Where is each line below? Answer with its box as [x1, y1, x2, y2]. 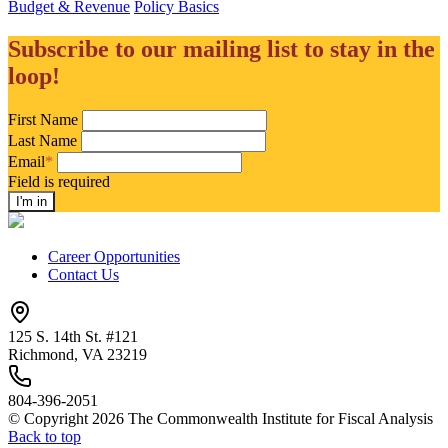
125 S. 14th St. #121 [8, 327, 138, 345]
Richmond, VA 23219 [8, 345, 147, 363]
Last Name [8, 131, 77, 149]
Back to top [8, 427, 81, 445]
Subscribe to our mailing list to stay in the [8, 35, 435, 62]
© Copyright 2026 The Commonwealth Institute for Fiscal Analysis [8, 409, 433, 427]
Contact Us [48, 265, 119, 283]
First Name [8, 110, 78, 128]
